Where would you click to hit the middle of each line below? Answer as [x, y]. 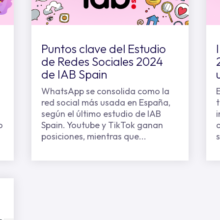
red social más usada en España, [106, 102]
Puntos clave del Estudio [103, 49]
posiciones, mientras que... [94, 136]
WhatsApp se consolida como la [105, 91]
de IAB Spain [74, 74]
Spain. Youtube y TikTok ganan [102, 125]
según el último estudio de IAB [101, 114]
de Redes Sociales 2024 [102, 61]
